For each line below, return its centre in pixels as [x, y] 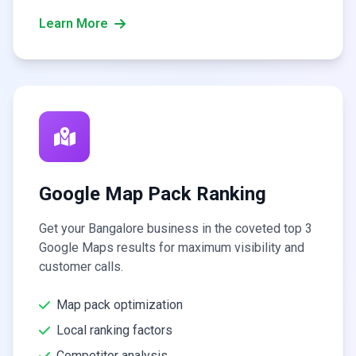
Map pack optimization [120, 305]
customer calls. [81, 267]
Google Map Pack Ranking [153, 194]
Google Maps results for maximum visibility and [172, 248]
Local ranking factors [114, 330]
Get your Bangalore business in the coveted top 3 [176, 228]
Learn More [74, 23]
